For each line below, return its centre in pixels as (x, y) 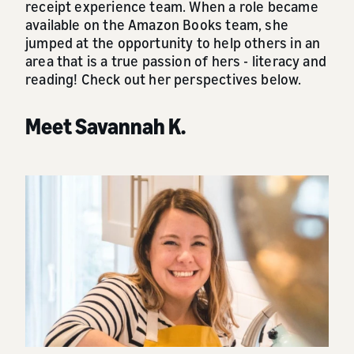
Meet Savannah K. (105, 126)
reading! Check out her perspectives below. (164, 79)
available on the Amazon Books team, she (157, 25)
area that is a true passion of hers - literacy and (176, 61)
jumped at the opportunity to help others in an (173, 43)
